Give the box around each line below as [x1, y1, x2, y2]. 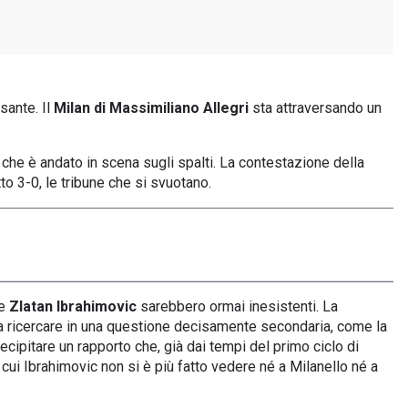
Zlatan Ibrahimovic [9, 298, 137, 315]
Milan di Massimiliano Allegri [54, 99, 249, 117]
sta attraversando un [249, 99, 382, 117]
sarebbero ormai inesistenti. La [137, 298, 338, 315]
